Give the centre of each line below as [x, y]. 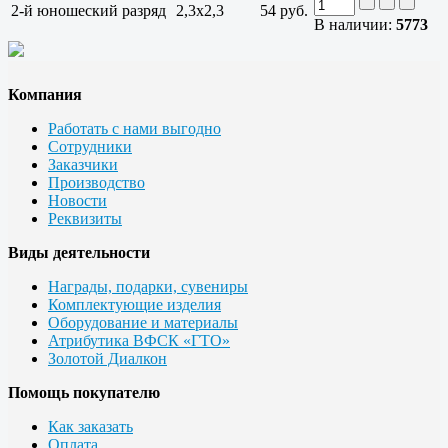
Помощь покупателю [84, 393]
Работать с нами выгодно [134, 129]
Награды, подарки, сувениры [148, 287]
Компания [45, 95]
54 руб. [284, 11]
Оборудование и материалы [143, 323]
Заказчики [83, 165]
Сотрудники [90, 147]
